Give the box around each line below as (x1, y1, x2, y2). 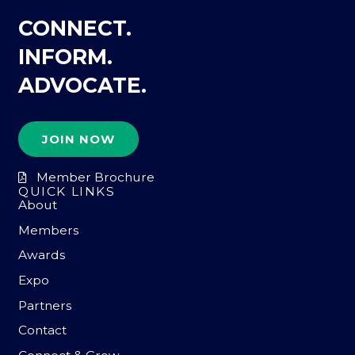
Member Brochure (36, 170, 155, 185)
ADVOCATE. (18, 72, 147, 99)
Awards (18, 247, 66, 263)
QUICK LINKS (18, 184, 116, 200)
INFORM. (18, 44, 113, 71)
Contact (18, 323, 67, 338)
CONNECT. (18, 15, 132, 42)
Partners (18, 297, 72, 313)
